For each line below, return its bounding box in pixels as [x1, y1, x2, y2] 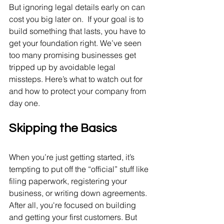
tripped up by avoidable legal [9, 62, 117, 72]
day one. [9, 98, 40, 108]
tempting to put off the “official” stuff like [9, 164, 150, 174]
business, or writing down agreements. [9, 188, 149, 198]
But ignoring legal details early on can [9, 2, 147, 12]
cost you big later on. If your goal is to [9, 14, 145, 24]
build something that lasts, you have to [9, 26, 147, 36]
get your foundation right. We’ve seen [9, 38, 143, 48]
